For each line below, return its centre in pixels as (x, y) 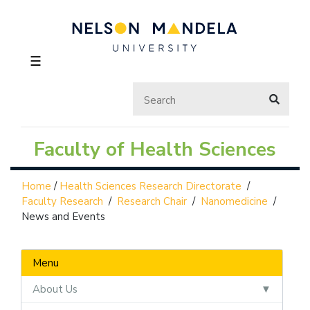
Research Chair (152, 201)
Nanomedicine (234, 201)
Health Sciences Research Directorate (151, 186)
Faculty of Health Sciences (155, 149)
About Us (55, 289)
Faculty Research (62, 201)
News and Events (63, 216)
